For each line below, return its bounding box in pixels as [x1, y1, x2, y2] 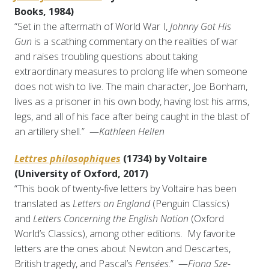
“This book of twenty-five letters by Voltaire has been [14, 182, 237, 196]
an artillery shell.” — [14, 125, 99, 139]
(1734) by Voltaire [120, 152, 207, 166]
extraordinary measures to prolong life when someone [14, 65, 247, 79]
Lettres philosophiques [14, 152, 121, 166]
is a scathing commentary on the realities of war [31, 35, 238, 49]
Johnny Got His [169, 20, 231, 34]
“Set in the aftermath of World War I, [14, 20, 170, 34]
